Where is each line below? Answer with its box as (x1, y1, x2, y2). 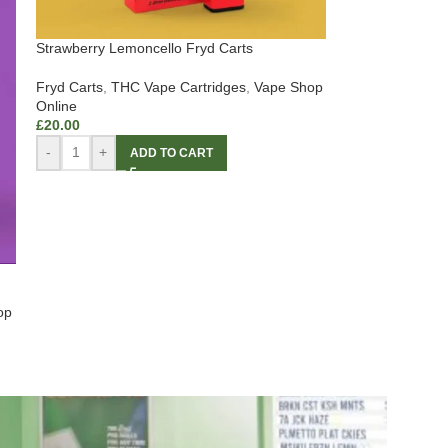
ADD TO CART (129, 145, 213, 160)
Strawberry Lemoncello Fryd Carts (35, 39, 253, 56)
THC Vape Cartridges (110, 78, 246, 95)
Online (35, 97, 77, 114)
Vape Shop (253, 78, 323, 95)
